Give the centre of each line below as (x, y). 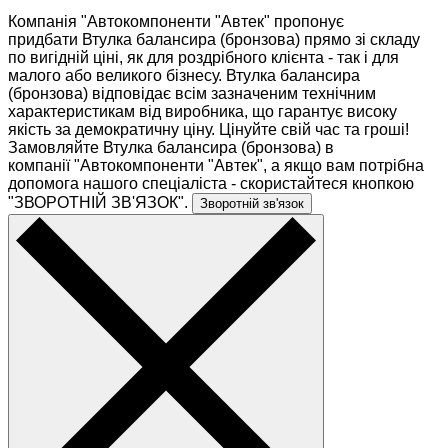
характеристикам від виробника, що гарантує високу (202, 111)
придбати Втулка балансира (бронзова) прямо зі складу (214, 39)
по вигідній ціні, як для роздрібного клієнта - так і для (203, 57)
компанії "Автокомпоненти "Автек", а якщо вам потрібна (216, 165)
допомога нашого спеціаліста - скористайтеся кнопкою (211, 183)
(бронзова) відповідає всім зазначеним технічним (192, 93)
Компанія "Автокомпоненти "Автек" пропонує (176, 21)
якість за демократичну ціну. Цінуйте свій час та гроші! (208, 129)
